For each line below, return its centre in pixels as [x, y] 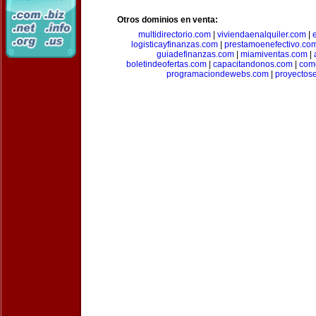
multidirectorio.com [174, 35]
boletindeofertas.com [166, 64]
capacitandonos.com [253, 64]
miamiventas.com [274, 54]
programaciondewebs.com [217, 74]
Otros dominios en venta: [168, 20]
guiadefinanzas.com [195, 54]
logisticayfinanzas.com [174, 44]
